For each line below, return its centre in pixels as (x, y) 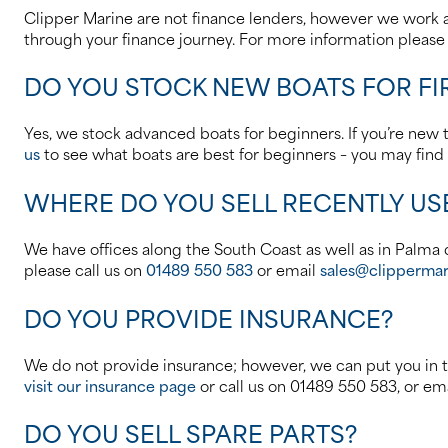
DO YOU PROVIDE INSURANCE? (208, 317)
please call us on (85, 269)
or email (286, 269)
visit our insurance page (110, 384)
